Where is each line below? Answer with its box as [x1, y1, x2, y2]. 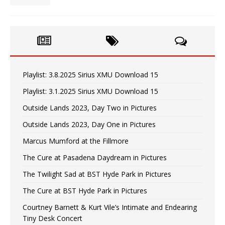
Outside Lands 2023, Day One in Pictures [23, 120, 156, 130]
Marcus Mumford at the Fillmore [23, 136, 129, 146]
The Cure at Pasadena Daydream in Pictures [23, 153, 167, 163]
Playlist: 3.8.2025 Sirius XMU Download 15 [23, 70, 158, 80]
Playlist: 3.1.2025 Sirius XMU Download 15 [23, 86, 158, 96]
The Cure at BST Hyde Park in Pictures [23, 186, 147, 196]
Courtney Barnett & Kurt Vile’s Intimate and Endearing [23, 202, 197, 212]
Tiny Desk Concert [23, 213, 82, 223]
